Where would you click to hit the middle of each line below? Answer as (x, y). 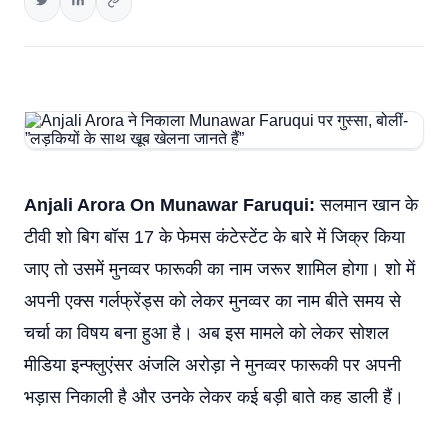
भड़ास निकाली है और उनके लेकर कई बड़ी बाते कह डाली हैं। (214, 397)
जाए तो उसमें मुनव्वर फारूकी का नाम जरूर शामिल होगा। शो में (219, 269)
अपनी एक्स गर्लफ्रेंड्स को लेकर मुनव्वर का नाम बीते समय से (212, 301)
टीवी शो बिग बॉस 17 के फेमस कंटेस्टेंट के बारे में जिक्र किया (214, 237)
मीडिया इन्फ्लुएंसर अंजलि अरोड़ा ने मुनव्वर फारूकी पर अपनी (212, 365)
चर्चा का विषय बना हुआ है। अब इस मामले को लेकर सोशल (206, 333)
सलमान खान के (366, 205)
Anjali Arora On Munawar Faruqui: (169, 205)
